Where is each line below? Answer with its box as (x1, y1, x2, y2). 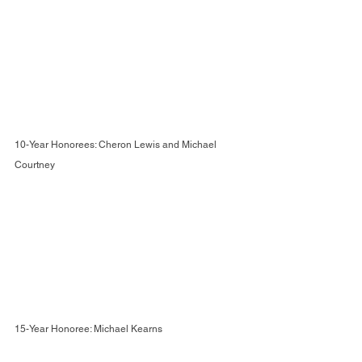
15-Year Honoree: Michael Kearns (15, 322, 162, 335)
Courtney (15, 158, 55, 170)
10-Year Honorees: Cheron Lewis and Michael (15, 138, 219, 150)
